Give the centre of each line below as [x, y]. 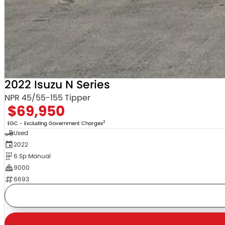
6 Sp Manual [32, 156]
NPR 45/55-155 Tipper [47, 98]
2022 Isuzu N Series [57, 85]
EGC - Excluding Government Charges [55, 124]
